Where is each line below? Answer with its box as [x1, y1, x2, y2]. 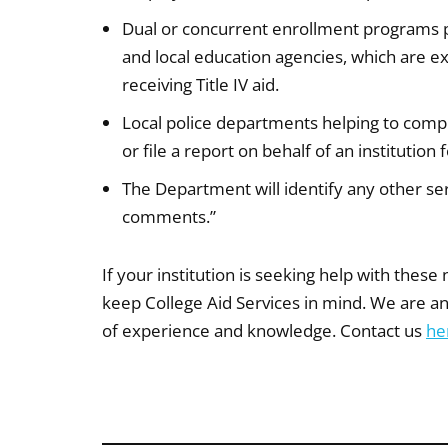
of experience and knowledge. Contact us [102, 319, 426, 343]
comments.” [122, 205, 216, 229]
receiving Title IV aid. [122, 73, 279, 97]
